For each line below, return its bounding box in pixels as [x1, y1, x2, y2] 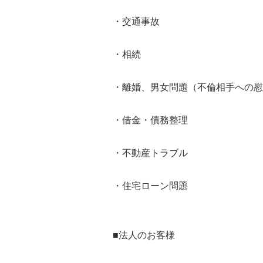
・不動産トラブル [113, 148, 188, 158]
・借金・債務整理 [113, 115, 188, 125]
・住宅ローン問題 [113, 181, 188, 191]
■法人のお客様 [113, 230, 175, 240]
